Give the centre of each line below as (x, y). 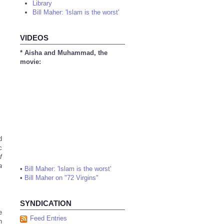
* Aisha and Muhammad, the (64, 53)
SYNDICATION (46, 203)
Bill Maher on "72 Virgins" (61, 178)
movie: (30, 62)
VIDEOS (34, 38)
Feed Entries (48, 218)
